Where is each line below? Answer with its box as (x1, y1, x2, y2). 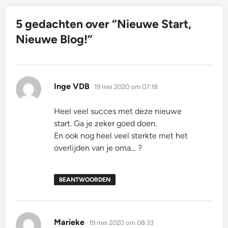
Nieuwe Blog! (16, 32, 88, 47)
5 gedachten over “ (16, 17, 118, 32)
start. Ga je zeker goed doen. (54, 119, 157, 129)
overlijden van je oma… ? (54, 143, 142, 153)
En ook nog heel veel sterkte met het (54, 131, 188, 141)
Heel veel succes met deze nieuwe (54, 106, 182, 117)
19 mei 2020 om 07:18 (94, 83, 158, 91)
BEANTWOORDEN (59, 176, 111, 184)
